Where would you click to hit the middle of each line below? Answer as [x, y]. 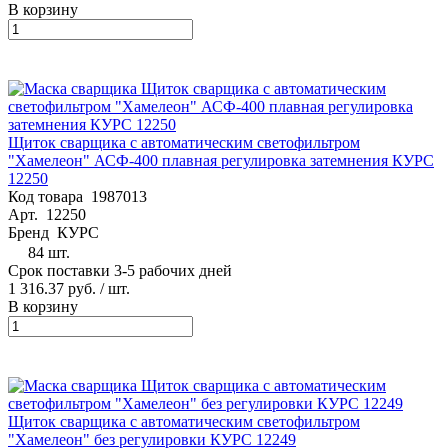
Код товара [49, 196]
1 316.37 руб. [52, 288]
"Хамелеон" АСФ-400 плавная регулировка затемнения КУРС [221, 160]
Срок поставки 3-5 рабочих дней [120, 270]
